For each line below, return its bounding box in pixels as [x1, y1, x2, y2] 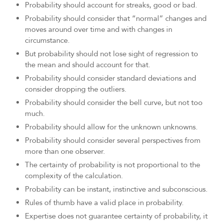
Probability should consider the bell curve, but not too [25, 98, 203, 108]
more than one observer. [25, 146, 105, 157]
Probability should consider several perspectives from [25, 135, 201, 146]
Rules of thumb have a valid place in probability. [25, 198, 184, 208]
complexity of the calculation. [25, 171, 123, 181]
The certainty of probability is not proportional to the [25, 160, 200, 170]
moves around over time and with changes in [25, 24, 172, 35]
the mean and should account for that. [25, 60, 150, 70]
